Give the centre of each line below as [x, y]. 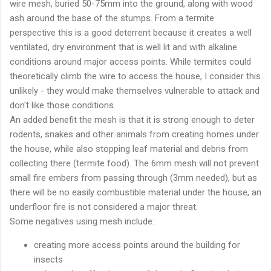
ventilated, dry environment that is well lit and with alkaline [123, 47]
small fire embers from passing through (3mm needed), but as [133, 178]
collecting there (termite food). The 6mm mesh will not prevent [134, 163]
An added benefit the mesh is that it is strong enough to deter [132, 119]
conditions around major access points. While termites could [130, 61]
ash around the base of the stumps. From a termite [112, 18]
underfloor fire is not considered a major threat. [104, 207]
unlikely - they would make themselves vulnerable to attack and [135, 90]
